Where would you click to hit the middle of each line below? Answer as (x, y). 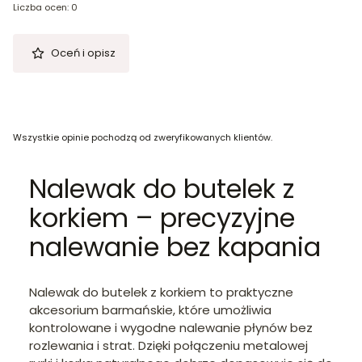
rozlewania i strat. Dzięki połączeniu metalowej (168, 345)
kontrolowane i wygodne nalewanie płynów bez (171, 327)
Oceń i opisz (83, 53)
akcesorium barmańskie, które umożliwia (150, 309)
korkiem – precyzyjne (162, 218)
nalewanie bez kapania (175, 247)
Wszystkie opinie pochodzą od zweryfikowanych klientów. (143, 137)
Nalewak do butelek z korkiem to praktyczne (161, 292)
